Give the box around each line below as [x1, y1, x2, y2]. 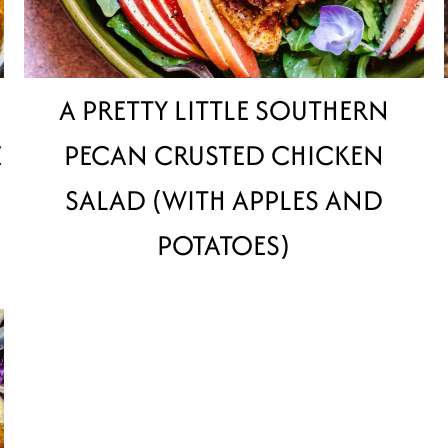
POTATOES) [157, 225, 291, 266]
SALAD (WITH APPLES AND [64, 180, 383, 221]
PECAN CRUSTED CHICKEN [63, 135, 384, 176]
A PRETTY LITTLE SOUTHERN [58, 90, 389, 131]
